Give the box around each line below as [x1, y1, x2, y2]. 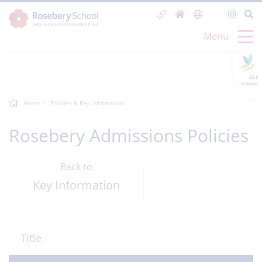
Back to [60, 160, 92, 173]
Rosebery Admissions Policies [9, 123, 249, 147]
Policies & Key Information [50, 99, 124, 107]
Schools [240, 80, 258, 87]
